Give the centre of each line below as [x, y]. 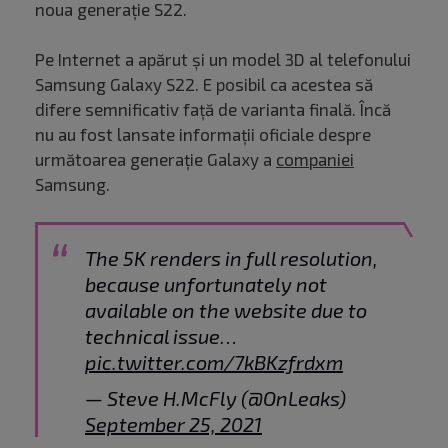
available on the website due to [226, 310]
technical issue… [161, 336]
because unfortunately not [206, 284]
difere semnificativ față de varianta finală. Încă [213, 109]
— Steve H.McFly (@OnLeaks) [215, 398]
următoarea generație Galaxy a [155, 159]
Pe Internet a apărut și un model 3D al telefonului [223, 59]
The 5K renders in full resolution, [231, 258]
